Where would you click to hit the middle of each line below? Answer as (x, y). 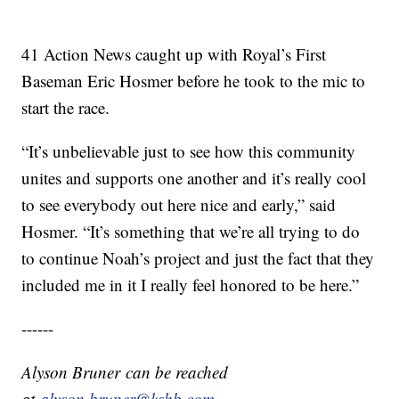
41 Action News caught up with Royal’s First (174, 54)
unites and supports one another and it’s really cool (194, 178)
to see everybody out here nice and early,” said (179, 205)
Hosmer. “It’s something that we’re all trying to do (191, 232)
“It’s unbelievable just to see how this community (189, 151)
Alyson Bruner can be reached (125, 372)
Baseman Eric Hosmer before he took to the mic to (194, 81)
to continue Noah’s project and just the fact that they (198, 258)
